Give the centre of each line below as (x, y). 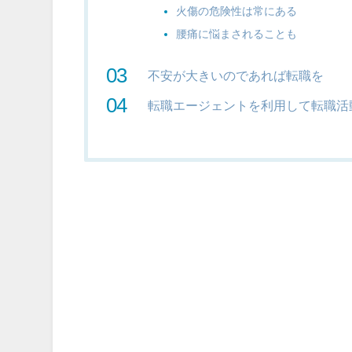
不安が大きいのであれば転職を (236, 75)
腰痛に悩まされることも (237, 33)
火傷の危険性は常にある (237, 11)
